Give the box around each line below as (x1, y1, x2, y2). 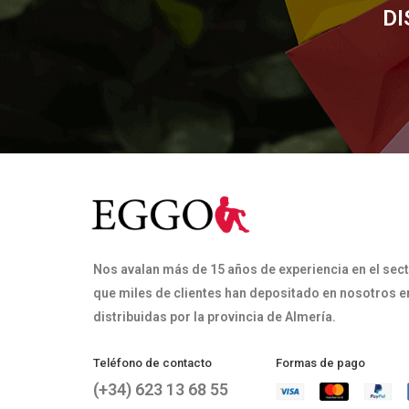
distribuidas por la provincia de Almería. (93, 309, 336, 325)
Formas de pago (275, 356, 365, 371)
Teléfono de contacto (93, 356, 212, 371)
